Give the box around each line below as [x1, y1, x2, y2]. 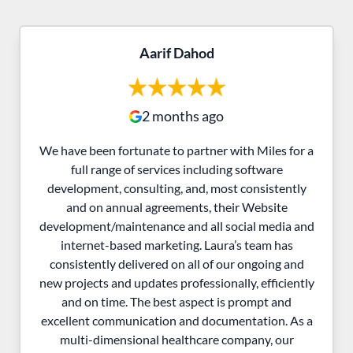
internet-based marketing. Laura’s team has [60, 236, 293, 252]
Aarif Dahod [139, 43, 214, 61]
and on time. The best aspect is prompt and [61, 293, 292, 309]
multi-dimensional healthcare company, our [59, 331, 294, 347]
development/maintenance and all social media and [39, 217, 314, 233]
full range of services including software [70, 161, 283, 176]
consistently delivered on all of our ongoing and [49, 255, 304, 271]
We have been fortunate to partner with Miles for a [39, 142, 314, 158]
